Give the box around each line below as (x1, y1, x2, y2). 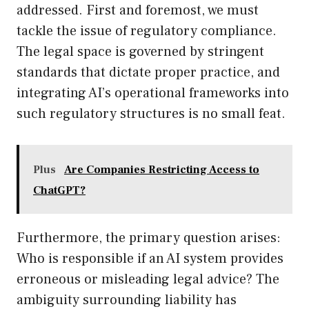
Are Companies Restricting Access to (64, 163, 259, 177)
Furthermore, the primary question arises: (17, 229, 281, 248)
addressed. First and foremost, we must (17, 1, 259, 20)
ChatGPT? (33, 183, 86, 198)
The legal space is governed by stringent (17, 43, 264, 61)
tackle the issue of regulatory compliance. (17, 22, 277, 41)
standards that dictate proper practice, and (17, 63, 280, 82)
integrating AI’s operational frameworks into (17, 84, 289, 103)
